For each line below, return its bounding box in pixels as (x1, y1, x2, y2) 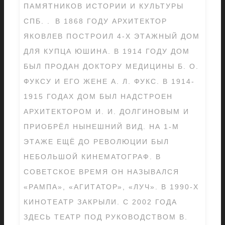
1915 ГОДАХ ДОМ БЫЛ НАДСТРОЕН (24, 92, 173, 100)
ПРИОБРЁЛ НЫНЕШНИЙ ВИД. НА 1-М (24, 123, 179, 131)
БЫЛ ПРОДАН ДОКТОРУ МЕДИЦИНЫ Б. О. (24, 62, 199, 70)
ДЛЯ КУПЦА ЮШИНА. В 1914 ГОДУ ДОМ (24, 47, 190, 55)
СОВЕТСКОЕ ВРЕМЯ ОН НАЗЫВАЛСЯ (24, 168, 179, 176)
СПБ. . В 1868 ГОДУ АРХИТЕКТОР (24, 17, 167, 25)
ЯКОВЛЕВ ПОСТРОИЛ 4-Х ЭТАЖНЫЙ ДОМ (24, 32, 200, 40)
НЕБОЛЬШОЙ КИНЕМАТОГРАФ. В (24, 153, 161, 161)
